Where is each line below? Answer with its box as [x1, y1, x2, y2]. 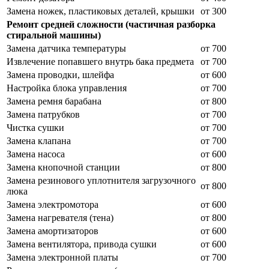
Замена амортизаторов [7, 226, 98, 237]
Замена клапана [7, 136, 71, 147]
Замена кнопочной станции [7, 162, 120, 173]
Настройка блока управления [7, 83, 127, 94]
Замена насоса [7, 149, 65, 160]
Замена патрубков [7, 109, 80, 120]
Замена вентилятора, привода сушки [7, 239, 157, 250]
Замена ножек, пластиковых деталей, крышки [7, 6, 195, 17]
